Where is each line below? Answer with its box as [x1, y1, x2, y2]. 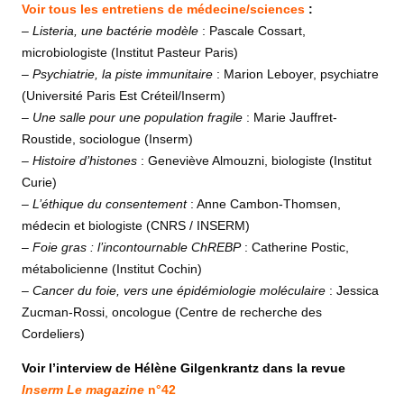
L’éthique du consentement [32, 197, 187, 212]
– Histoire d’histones [22, 153, 137, 169]
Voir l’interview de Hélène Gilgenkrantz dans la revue [22, 361, 345, 376]
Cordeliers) [22, 326, 85, 342]
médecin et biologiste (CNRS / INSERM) [22, 218, 250, 234]
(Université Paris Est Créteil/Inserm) [22, 88, 225, 104]
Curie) [22, 175, 57, 190]
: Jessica [326, 283, 379, 298]
